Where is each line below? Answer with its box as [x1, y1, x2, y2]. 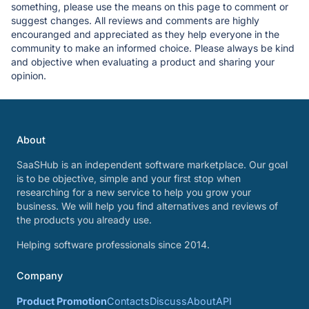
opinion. [11, 69, 46, 81]
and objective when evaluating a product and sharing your [11, 55, 275, 68]
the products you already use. [17, 214, 152, 226]
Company [17, 270, 63, 281]
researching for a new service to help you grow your [17, 186, 251, 198]
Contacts [107, 295, 150, 307]
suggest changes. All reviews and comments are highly [11, 14, 259, 26]
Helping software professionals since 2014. [17, 239, 210, 250]
